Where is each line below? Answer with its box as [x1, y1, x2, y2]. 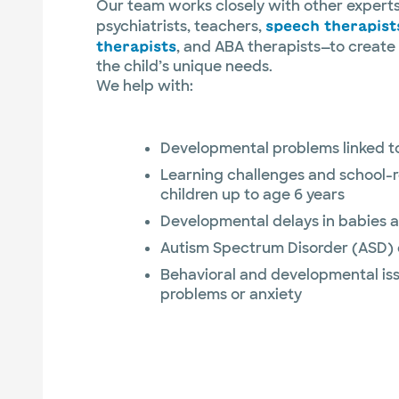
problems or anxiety [160, 285, 302, 305]
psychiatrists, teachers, [96, 17, 265, 37]
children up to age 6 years [160, 185, 345, 205]
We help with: [96, 77, 193, 96]
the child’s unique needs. [96, 57, 273, 77]
